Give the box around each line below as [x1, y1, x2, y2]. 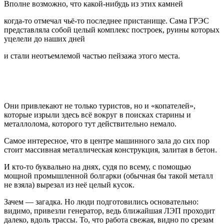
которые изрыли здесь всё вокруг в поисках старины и [4, 110, 191, 119]
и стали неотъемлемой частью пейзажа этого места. [4, 51, 180, 60]
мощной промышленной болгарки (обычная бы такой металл [4, 171, 213, 180]
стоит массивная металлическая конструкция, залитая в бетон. [4, 145, 217, 154]
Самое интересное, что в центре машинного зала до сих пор [4, 136, 209, 145]
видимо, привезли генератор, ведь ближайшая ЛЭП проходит [4, 206, 215, 215]
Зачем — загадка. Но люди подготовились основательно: [4, 197, 198, 206]
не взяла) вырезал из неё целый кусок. [4, 180, 134, 189]
